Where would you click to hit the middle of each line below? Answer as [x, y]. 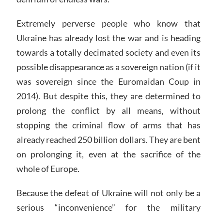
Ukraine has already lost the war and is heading [108, 38]
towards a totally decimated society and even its [108, 53]
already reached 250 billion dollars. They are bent [108, 140]
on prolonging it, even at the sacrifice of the [108, 154]
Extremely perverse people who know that [108, 23]
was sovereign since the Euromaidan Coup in [108, 82]
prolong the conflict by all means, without [108, 111]
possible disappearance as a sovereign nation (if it [108, 67]
